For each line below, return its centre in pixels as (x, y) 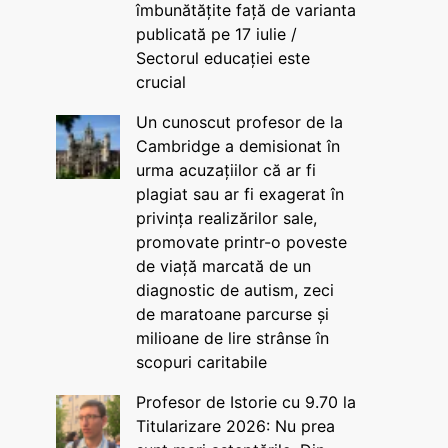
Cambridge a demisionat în (237, 146)
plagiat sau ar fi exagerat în (239, 194)
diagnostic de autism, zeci (234, 290)
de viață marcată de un (223, 266)
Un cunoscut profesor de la (239, 122)
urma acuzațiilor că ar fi (225, 170)
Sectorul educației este (222, 58)
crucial (160, 82)
